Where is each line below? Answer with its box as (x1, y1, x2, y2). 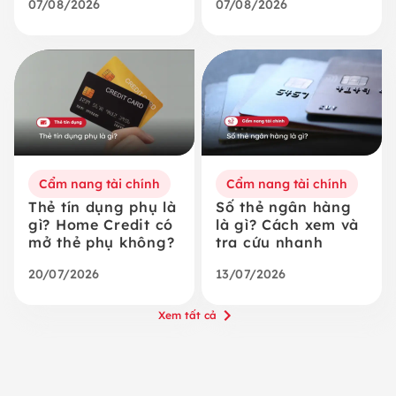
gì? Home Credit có (28, 216, 173, 234)
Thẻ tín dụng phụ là (28, 198, 177, 217)
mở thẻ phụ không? (28, 233, 175, 252)
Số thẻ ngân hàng (216, 198, 352, 217)
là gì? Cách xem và (216, 216, 359, 234)
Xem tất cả (158, 308, 217, 323)
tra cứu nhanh (216, 233, 324, 252)
